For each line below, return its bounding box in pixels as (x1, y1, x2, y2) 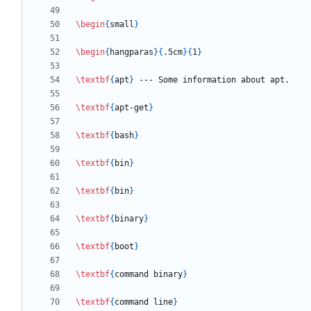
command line (115, 297, 173, 308)
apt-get (115, 103, 149, 113)
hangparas (110, 47, 153, 58)
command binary (115, 269, 183, 280)
